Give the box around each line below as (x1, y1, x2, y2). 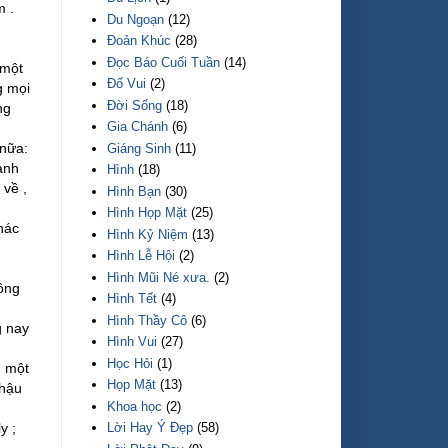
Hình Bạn (107, 183, 162, 199)
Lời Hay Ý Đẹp (107, 420, 194, 436)
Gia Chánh (107, 119, 169, 135)
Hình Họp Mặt (107, 205, 188, 221)
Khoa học (107, 398, 163, 414)
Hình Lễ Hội (107, 248, 176, 264)
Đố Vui (107, 76, 147, 92)
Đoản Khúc (107, 33, 172, 49)
